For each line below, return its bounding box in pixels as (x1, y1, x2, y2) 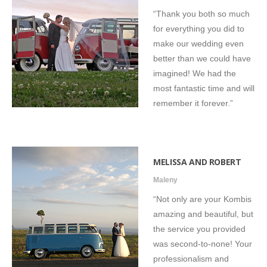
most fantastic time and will (153, 83, 254, 93)
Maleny (153, 175, 178, 184)
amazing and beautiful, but (153, 209, 253, 219)
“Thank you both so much (153, 8, 250, 18)
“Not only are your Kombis (153, 194, 252, 204)
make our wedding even (153, 38, 244, 48)
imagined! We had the (153, 68, 236, 78)
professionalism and (153, 253, 229, 263)
